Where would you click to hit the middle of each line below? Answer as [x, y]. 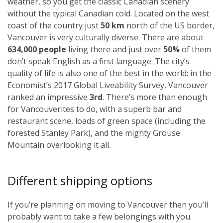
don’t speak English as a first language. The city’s [99, 61]
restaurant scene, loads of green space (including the [107, 121]
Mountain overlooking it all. [59, 145]
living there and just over [114, 49]
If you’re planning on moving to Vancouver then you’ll [108, 204]
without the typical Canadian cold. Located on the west [108, 13]
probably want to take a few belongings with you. [100, 216]
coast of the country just [54, 25]
